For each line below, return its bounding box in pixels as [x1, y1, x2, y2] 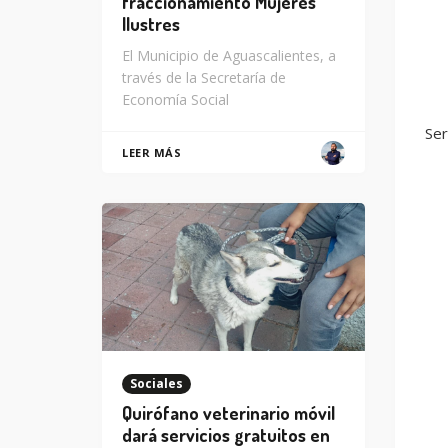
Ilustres [122, 13, 180, 36]
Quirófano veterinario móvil [122, 401, 335, 424]
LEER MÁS [122, 145, 181, 161]
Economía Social [122, 90, 229, 110]
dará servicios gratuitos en [122, 423, 330, 446]
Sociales [130, 374, 183, 392]
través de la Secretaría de [122, 68, 286, 88]
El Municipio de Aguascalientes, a [122, 46, 336, 66]
